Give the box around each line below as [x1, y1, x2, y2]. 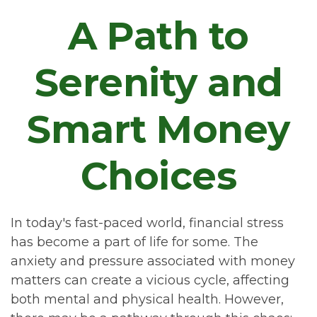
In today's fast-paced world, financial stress [11, 215, 284, 231]
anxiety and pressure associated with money [11, 253, 295, 269]
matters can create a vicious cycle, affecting [11, 272, 289, 288]
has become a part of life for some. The [11, 234, 258, 250]
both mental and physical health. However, [11, 292, 284, 307]
